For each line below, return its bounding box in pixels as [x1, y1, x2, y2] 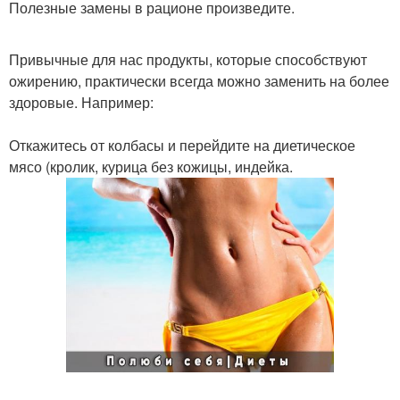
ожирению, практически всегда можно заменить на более [9, 71, 389, 91]
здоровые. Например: [9, 92, 154, 112]
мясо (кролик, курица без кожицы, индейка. [9, 156, 293, 177]
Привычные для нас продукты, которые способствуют [9, 49, 367, 70]
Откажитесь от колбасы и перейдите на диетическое [9, 135, 355, 155]
